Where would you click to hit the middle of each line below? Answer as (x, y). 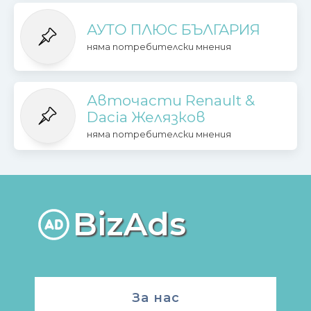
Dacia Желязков (146, 117)
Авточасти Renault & (170, 100)
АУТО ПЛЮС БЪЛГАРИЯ (173, 29)
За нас (155, 297)
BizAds (129, 224)
